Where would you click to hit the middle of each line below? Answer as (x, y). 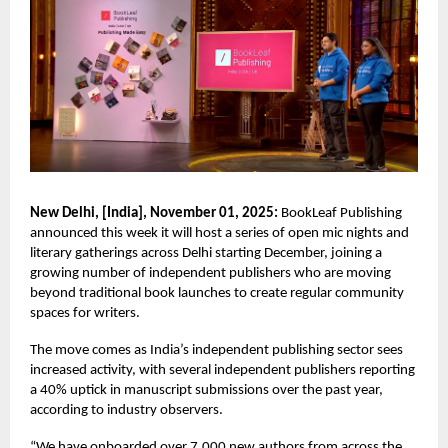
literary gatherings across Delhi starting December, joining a (206, 253)
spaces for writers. (85, 313)
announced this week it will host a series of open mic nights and (219, 233)
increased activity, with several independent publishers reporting (222, 370)
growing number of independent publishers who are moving (210, 273)
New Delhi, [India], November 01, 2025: (154, 213)
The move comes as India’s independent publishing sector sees (216, 350)
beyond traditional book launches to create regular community (217, 293)
